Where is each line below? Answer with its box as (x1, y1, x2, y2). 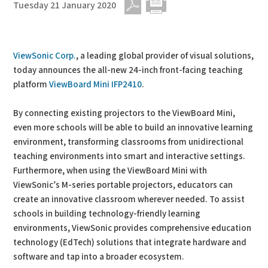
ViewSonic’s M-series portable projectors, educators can (13, 179, 233, 191)
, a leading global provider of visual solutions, (76, 50, 254, 62)
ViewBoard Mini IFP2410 (49, 79, 142, 90)
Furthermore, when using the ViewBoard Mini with (13, 165, 208, 176)
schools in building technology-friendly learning (13, 208, 201, 220)
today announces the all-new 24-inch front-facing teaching (13, 65, 243, 76)
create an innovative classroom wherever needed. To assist (13, 194, 245, 205)
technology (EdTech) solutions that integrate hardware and (13, 237, 247, 248)
